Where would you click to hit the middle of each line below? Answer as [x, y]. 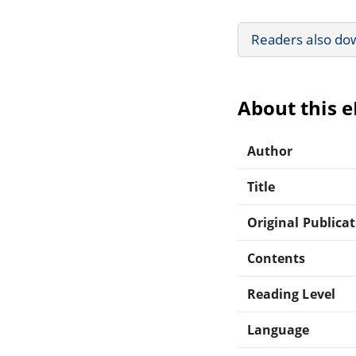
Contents [277, 258]
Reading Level [291, 294]
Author [270, 151]
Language [279, 329]
